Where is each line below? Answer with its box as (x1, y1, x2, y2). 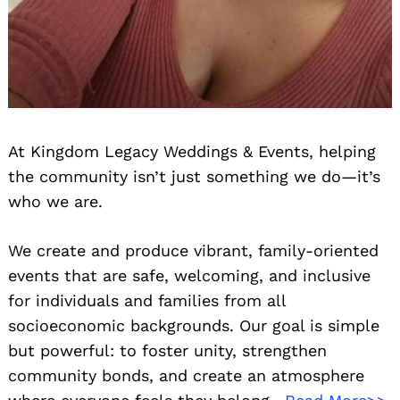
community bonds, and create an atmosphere (8, 365, 364, 385)
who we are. (8, 191, 103, 211)
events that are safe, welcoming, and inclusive (8, 265, 371, 285)
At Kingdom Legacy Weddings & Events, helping (8, 141, 376, 161)
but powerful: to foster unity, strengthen (8, 340, 327, 360)
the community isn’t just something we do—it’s (8, 166, 380, 186)
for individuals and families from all (8, 290, 286, 310)
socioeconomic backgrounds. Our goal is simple (8, 315, 379, 335)
